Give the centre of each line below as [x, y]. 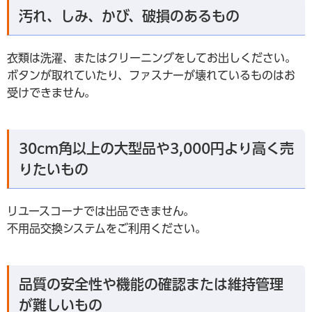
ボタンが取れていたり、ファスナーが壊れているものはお [151, 75]
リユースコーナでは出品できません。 [101, 211]
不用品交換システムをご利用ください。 [107, 228]
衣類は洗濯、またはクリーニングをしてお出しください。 [151, 58]
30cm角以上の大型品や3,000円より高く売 [156, 148]
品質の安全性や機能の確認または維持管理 [151, 284]
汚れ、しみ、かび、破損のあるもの [129, 16]
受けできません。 [51, 93]
